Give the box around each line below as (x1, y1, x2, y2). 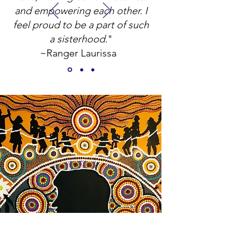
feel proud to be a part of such (13, 19, 149, 31)
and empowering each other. (14, 5, 145, 17)
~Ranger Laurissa (40, 47, 122, 59)
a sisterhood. (49, 33, 107, 45)
